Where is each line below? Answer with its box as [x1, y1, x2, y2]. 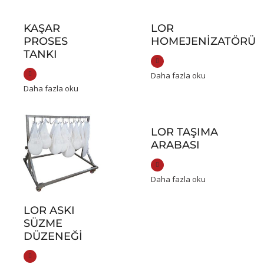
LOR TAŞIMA [151, 126, 219, 139]
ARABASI [151, 138, 200, 152]
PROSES [24, 35, 68, 48]
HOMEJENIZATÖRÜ [151, 35, 256, 48]
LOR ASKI [24, 204, 75, 217]
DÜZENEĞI [24, 230, 82, 243]
